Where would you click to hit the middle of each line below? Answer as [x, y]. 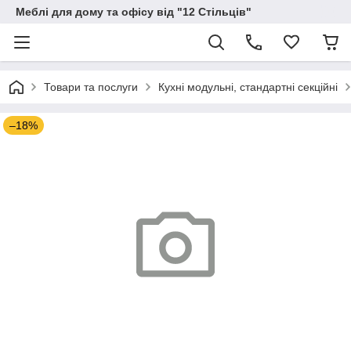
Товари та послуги [91, 87]
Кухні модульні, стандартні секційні [248, 87]
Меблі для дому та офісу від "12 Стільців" [134, 12]
